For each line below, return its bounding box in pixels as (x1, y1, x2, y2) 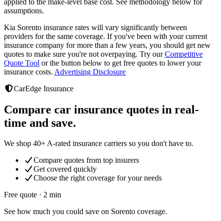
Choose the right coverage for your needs (34, 174, 162, 183)
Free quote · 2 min (4, 190, 61, 199)
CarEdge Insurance (14, 84, 74, 93)
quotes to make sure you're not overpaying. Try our (4, 49, 163, 58)
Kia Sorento (4, 23, 41, 32)
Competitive (165, 49, 203, 58)
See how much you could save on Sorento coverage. (4, 207, 167, 216)
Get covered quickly (34, 165, 97, 174)
